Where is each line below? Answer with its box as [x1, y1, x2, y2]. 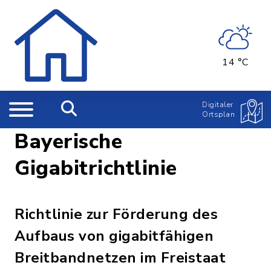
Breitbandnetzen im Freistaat [15, 248, 226, 267]
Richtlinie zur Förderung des [15, 204, 218, 224]
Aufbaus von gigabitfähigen [15, 226, 214, 246]
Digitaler [202, 100, 233, 109]
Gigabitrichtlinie [15, 154, 177, 182]
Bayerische [15, 128, 122, 155]
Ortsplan [202, 109, 235, 119]
